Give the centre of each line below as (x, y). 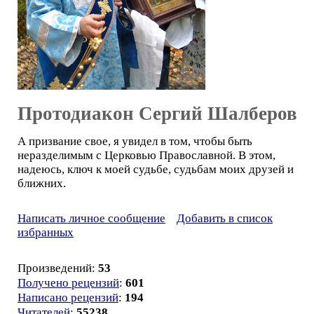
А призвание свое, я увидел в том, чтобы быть (135, 141)
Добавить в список (225, 218)
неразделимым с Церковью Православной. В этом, (146, 155)
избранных (46, 232)
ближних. (42, 183)
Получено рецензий (68, 283)
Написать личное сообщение (91, 218)
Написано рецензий (68, 298)
